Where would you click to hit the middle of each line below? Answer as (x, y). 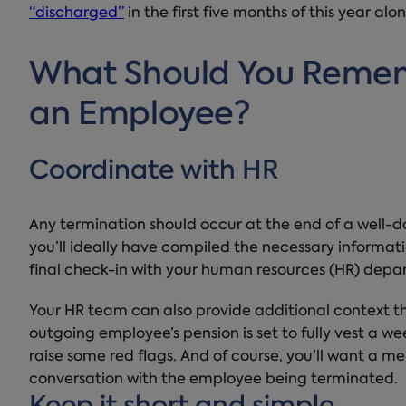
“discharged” (77, 14)
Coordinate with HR (154, 173)
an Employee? (140, 117)
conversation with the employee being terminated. (213, 379)
